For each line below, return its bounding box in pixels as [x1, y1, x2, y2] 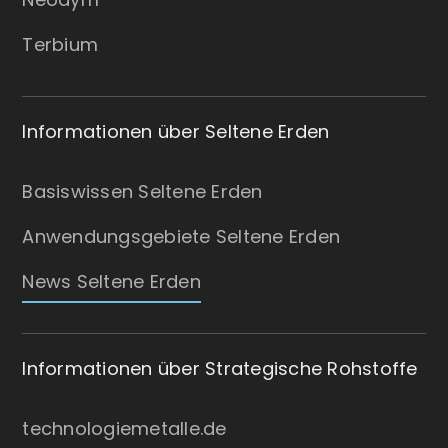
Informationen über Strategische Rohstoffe [22, 355, 418, 381]
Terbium [22, 31, 99, 57]
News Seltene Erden [22, 268, 201, 294]
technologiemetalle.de [22, 415, 227, 441]
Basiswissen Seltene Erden [22, 178, 263, 204]
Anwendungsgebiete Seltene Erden [22, 223, 341, 249]
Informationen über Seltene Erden [22, 118, 330, 144]
